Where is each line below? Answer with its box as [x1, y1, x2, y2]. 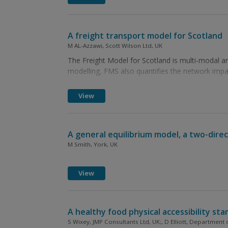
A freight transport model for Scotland [67, 30, 222, 41]
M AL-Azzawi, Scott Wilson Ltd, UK [67, 42, 162, 49]
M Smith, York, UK [67, 140, 118, 148]
